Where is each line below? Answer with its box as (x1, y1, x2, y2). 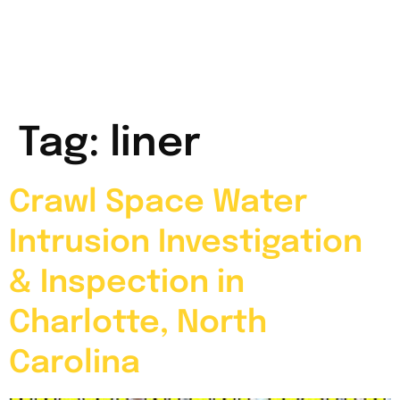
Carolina (9, 346, 140, 379)
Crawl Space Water (9, 186, 307, 219)
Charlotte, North (9, 306, 267, 339)
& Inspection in (9, 266, 245, 299)
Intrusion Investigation (9, 226, 362, 259)
